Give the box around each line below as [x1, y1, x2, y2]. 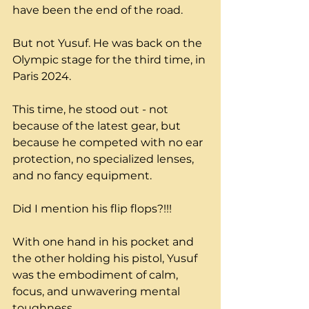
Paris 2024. [12, 70, 71, 83]
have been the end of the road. [12, 3, 186, 17]
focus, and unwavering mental [12, 285, 183, 299]
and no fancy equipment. [12, 169, 154, 183]
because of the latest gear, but [12, 119, 183, 133]
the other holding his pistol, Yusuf [12, 252, 200, 266]
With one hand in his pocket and [12, 235, 197, 249]
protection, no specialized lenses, [12, 152, 197, 166]
